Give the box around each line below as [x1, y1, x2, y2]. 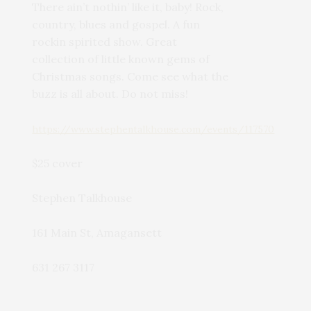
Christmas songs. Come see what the [32, 69, 229, 83]
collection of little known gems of [32, 51, 210, 66]
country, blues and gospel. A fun [32, 17, 201, 31]
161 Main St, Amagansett [32, 225, 162, 239]
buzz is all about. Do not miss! [32, 86, 189, 101]
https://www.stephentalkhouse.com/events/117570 [32, 122, 275, 135]
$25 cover [32, 155, 83, 170]
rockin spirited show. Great [32, 34, 178, 49]
